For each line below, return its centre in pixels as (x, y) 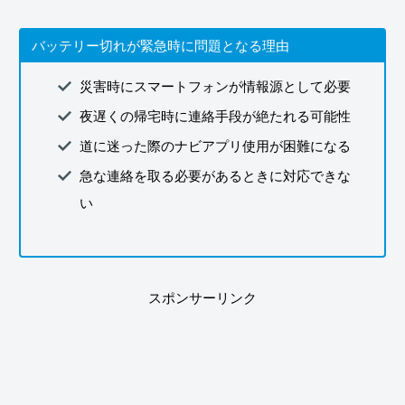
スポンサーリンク (202, 298)
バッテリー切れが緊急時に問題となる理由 (160, 45)
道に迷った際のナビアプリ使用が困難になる (215, 146)
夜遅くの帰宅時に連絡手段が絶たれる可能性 (215, 117)
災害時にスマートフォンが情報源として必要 (215, 87)
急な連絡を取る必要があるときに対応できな (215, 176)
